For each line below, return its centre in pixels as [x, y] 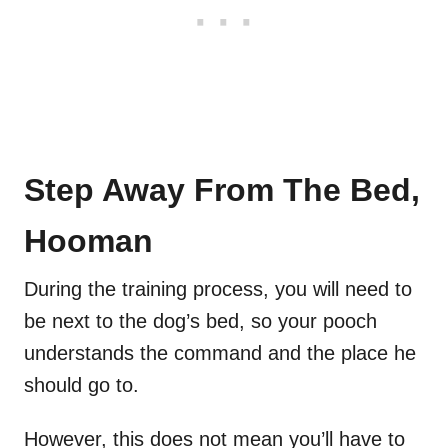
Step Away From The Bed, [222, 190]
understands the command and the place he [220, 353]
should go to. [81, 385]
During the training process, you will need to [218, 289]
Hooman [88, 241]
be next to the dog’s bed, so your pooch [200, 321]
